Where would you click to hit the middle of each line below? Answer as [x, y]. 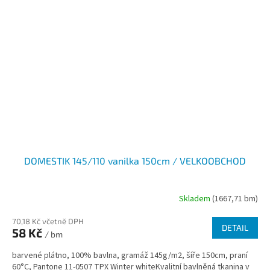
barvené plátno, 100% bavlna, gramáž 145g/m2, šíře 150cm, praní [130, 256]
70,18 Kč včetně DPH [48, 221]
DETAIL [235, 228]
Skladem [196, 199]
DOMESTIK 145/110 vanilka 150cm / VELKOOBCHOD [135, 161]
